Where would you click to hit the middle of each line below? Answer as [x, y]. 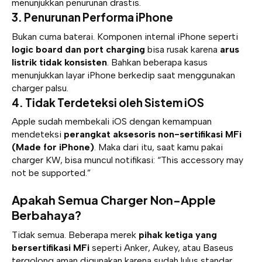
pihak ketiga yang [178, 235]
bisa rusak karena [182, 49]
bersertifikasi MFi [51, 248]
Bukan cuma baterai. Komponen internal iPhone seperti [125, 36]
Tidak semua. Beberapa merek [75, 235]
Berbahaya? [46, 215]
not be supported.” [51, 173]
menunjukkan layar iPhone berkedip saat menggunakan [123, 75]
